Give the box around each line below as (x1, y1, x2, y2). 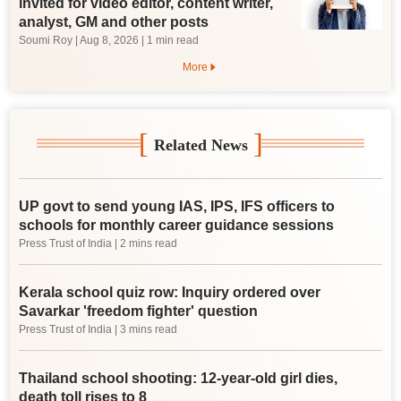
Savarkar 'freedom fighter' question (19, 303, 259, 319)
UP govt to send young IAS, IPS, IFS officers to (19, 198, 336, 214)
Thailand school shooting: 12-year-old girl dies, (19, 370, 338, 386)
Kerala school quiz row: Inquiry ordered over (19, 284, 321, 300)
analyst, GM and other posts (19, 13, 209, 30)
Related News (153, 136, 248, 154)
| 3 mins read (115, 322, 178, 336)
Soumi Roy (19, 33, 73, 47)
